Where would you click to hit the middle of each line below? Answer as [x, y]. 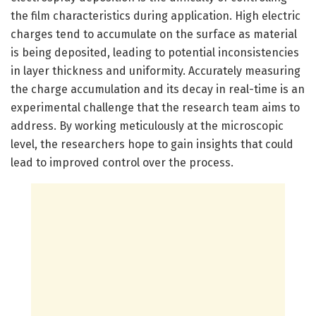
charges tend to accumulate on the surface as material [154, 34]
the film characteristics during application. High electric [156, 16]
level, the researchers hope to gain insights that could [152, 144]
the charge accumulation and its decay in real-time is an [158, 89]
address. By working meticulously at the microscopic [147, 126]
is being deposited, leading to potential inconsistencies [155, 52]
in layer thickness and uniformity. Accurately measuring [156, 71]
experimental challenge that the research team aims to [155, 107]
